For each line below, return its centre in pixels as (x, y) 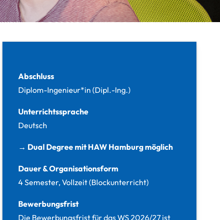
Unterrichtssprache (54, 111)
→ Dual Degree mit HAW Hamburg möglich (96, 147)
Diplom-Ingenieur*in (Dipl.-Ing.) (75, 90)
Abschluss (36, 76)
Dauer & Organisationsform (69, 168)
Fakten (26, 51)
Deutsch (33, 125)
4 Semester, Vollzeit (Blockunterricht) (84, 182)
